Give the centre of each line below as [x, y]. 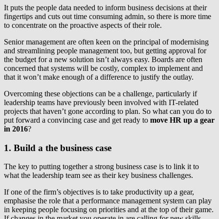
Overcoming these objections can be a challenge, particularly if [100, 94]
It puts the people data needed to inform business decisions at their [105, 8]
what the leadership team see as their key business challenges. [99, 175]
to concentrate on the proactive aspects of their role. [83, 25]
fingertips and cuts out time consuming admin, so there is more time [108, 16]
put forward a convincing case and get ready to [77, 120]
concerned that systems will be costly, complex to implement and [103, 68]
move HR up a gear [182, 120]
